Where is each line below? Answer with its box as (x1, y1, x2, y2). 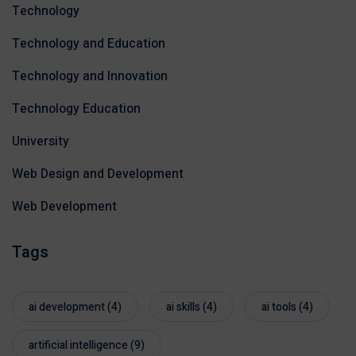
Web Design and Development (12, 164, 184, 184)
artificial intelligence (29, 337, 128, 354)
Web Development (12, 197, 117, 217)
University (12, 132, 69, 152)
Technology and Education (12, 34, 165, 54)
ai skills (166, 299, 200, 316)
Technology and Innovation (12, 67, 168, 87)
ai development (29, 299, 105, 316)
